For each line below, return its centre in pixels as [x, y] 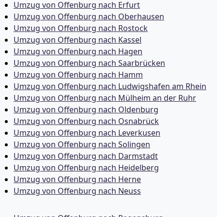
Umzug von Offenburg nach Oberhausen [89, 16]
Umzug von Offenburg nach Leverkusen [87, 133]
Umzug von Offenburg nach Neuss [77, 191]
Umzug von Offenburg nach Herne [77, 179]
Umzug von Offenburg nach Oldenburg [86, 109]
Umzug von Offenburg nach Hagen [78, 51]
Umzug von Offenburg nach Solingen [82, 144]
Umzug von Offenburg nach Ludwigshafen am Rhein [110, 86]
